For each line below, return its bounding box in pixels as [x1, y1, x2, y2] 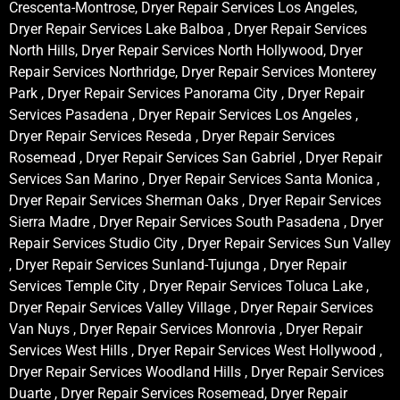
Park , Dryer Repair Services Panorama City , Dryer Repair [9, 84, 364, 102]
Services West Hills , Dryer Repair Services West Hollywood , [9, 341, 382, 359]
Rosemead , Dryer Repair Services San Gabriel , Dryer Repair [9, 148, 382, 166]
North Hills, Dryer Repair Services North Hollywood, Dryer [9, 41, 362, 59]
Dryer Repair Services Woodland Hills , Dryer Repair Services [9, 362, 384, 380]
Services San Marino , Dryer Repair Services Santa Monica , [9, 170, 379, 187]
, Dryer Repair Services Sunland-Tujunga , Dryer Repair [9, 255, 346, 273]
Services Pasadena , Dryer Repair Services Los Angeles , [9, 105, 358, 123]
